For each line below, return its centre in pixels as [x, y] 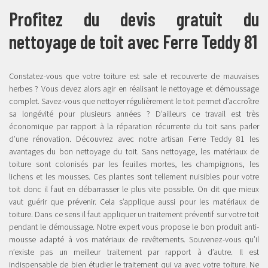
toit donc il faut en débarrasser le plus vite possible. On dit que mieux [134, 189]
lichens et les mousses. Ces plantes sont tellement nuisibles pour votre [134, 176]
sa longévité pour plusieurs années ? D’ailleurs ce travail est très [134, 114]
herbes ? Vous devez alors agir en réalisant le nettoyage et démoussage [134, 89]
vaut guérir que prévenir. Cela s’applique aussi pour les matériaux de [134, 202]
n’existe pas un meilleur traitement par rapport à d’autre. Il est [134, 252]
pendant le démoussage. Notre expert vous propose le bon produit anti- [134, 227]
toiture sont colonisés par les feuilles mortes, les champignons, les [134, 164]
